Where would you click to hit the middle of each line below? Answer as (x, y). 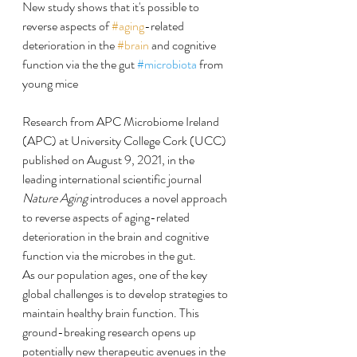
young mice (50, 83)
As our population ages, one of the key (116, 275)
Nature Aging (55, 198)
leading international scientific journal (113, 179)
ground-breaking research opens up (110, 332)
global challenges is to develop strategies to (126, 294)
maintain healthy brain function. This (112, 313)
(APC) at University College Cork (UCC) (126, 141)
